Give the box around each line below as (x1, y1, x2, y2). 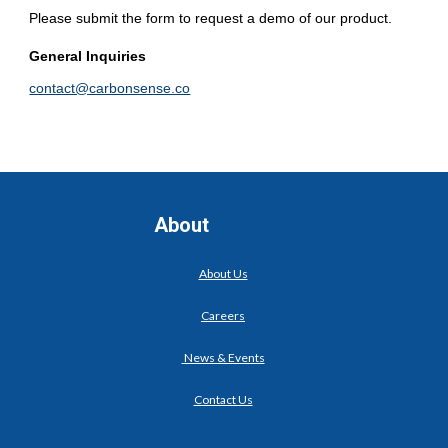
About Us (198, 266, 248, 281)
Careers (201, 308, 245, 323)
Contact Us (193, 392, 253, 407)
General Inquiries (29, 48, 147, 65)
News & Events (181, 350, 265, 365)
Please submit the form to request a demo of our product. (29, 10, 393, 27)
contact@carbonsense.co (29, 80, 191, 97)
